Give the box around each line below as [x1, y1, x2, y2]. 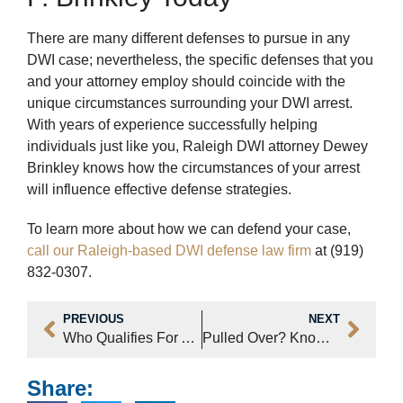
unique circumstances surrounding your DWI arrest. [27, 94, 353, 111]
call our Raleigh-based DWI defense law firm [27, 242, 311, 258]
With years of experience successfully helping [27, 116, 318, 132]
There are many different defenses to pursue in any [27, 30, 350, 46]
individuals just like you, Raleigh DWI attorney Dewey [27, 138, 368, 154]
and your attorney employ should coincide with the [27, 73, 345, 89]
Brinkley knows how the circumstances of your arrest [27, 159, 360, 175]
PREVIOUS [63, 311, 124, 326]
